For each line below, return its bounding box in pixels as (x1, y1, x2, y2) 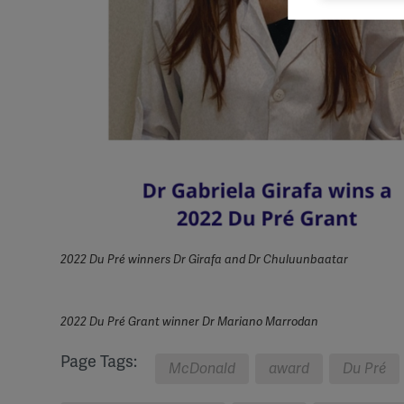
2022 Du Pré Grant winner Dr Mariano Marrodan (60, 315, 318, 329)
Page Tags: (60, 352, 137, 372)
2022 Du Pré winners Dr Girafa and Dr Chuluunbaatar (60, 252, 348, 267)
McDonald (169, 360, 235, 378)
